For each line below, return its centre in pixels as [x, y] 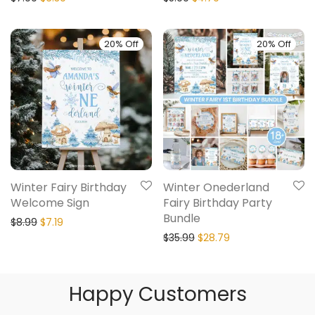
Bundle [182, 219]
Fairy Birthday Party [218, 203]
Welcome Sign [50, 203]
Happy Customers [157, 295]
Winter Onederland [216, 188]
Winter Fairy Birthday [69, 188]
